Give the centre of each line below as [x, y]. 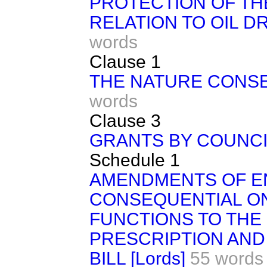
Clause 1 [125, 62]
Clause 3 [125, 121]
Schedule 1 [135, 160]
